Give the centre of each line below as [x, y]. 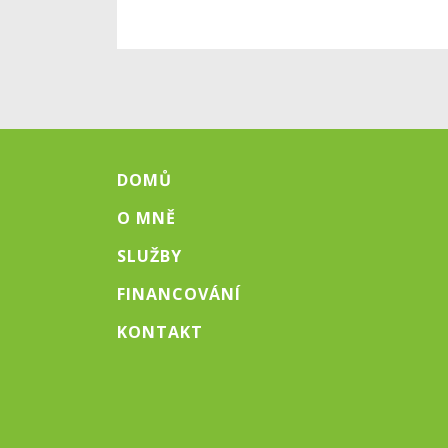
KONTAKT [160, 331]
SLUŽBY [149, 255]
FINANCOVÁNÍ [179, 293]
